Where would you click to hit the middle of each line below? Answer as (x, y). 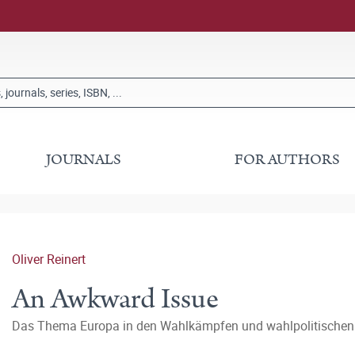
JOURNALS (84, 160)
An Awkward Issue (115, 299)
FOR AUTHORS (287, 160)
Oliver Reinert (49, 259)
